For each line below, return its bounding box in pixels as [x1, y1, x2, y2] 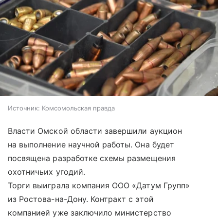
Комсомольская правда [42, 104, 115, 112]
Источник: [8, 104, 40, 112]
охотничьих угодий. [8, 166, 85, 177]
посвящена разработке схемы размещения [8, 153, 176, 163]
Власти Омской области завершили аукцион [8, 126, 182, 136]
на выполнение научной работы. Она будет [8, 139, 174, 149]
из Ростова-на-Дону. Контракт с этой [8, 194, 154, 204]
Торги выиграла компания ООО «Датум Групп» [8, 180, 190, 190]
